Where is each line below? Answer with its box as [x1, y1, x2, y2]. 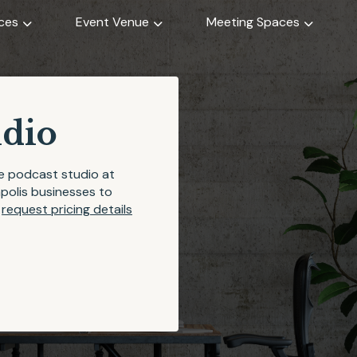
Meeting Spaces [206, 14, 300, 30]
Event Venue [76, 14, 149, 30]
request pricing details [2, 201, 132, 218]
